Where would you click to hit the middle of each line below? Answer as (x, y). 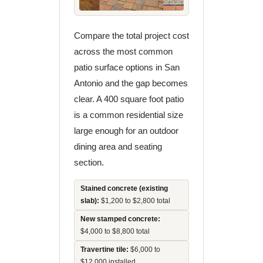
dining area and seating (118, 146)
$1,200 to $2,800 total (134, 201)
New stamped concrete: (120, 219)
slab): (90, 201)
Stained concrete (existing (124, 188)
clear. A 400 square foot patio (129, 99)
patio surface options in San (127, 67)
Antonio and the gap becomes (131, 83)
